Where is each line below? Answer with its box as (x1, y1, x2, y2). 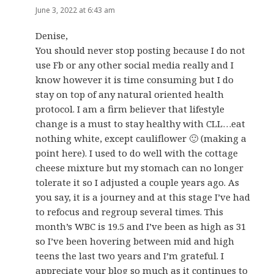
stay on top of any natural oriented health (35, 87, 224, 100)
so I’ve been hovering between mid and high (35, 234, 235, 247)
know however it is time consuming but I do (35, 73, 234, 86)
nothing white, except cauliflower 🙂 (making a (35, 131, 247, 144)
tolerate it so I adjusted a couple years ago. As (35, 176, 240, 188)
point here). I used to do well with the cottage (35, 146, 239, 159)
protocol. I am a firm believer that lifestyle (35, 102, 225, 115)
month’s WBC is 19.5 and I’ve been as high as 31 (35, 220, 246, 232)
